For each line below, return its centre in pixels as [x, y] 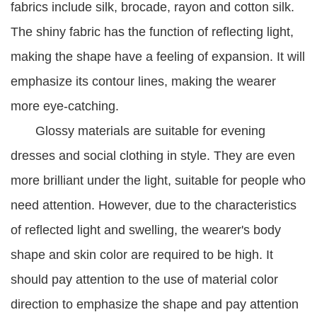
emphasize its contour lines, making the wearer [143, 81]
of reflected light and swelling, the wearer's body [146, 230]
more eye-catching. [65, 106]
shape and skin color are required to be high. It [142, 255]
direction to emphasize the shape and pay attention [155, 304]
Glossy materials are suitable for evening [138, 131]
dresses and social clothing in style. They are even [153, 156]
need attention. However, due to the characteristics [154, 205]
